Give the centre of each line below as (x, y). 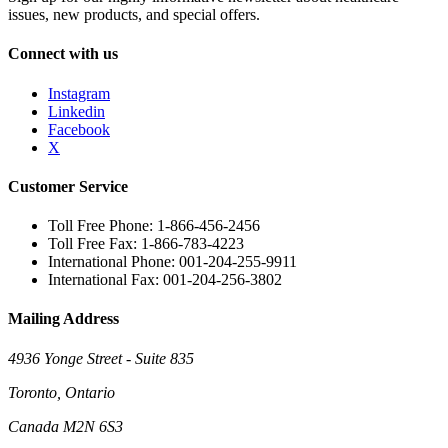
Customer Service (68, 186)
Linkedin (76, 111)
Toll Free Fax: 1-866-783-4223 (146, 244)
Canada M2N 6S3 (65, 426)
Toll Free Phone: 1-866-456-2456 (154, 226)
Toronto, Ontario (61, 392)
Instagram (79, 93)
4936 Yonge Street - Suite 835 (101, 358)
